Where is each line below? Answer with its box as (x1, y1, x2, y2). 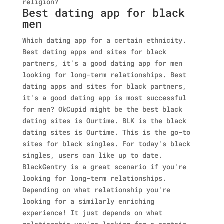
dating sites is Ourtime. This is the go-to (22, 127, 190, 137)
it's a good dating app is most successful (22, 93, 186, 102)
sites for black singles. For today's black (22, 139, 190, 148)
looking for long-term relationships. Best (22, 70, 186, 79)
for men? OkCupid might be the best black (22, 104, 182, 114)
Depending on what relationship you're (22, 185, 170, 194)
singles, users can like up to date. (22, 150, 162, 160)
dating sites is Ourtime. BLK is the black (22, 116, 186, 125)
